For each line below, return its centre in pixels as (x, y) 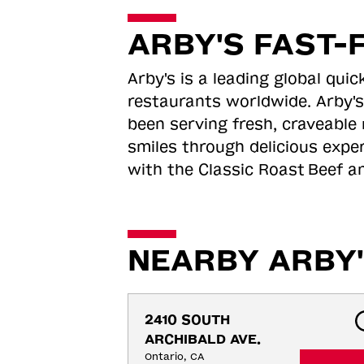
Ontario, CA (174, 357)
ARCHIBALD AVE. (202, 339)
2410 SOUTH (187, 320)
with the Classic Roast (216, 170)
